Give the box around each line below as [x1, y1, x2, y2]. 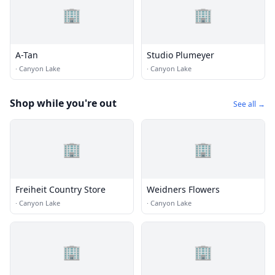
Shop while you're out [10, 96, 117, 110]
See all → [233, 98, 265, 109]
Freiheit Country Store [15, 183, 106, 195]
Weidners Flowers [147, 183, 220, 195]
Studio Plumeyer [147, 48, 214, 61]
